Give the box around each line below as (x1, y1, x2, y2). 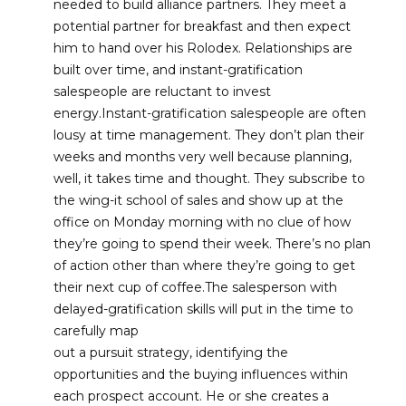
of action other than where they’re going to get (53, 257, 355, 274)
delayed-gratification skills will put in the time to (53, 301, 353, 317)
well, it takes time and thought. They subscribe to (53, 170, 365, 187)
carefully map (53, 323, 139, 339)
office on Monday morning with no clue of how (53, 214, 351, 230)
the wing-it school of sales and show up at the (53, 192, 343, 208)
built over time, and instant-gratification (53, 62, 303, 78)
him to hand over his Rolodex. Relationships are (53, 40, 353, 56)
